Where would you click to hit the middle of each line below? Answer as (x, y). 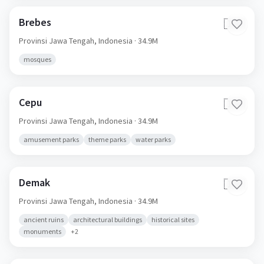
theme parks (107, 139)
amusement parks (51, 139)
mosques (37, 59)
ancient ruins (44, 220)
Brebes (35, 22)
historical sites (173, 220)
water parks (153, 139)
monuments (42, 231)
